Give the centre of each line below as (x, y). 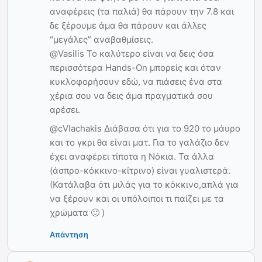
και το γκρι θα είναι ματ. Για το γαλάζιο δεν (139, 142)
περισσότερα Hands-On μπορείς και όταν (135, 67)
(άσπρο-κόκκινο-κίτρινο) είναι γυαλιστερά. (140, 170)
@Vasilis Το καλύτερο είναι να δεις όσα (132, 53)
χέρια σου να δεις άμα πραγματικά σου (131, 95)
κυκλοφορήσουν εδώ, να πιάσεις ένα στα (136, 81)
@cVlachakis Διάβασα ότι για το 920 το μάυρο (145, 128)
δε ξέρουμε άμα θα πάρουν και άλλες (128, 25)
